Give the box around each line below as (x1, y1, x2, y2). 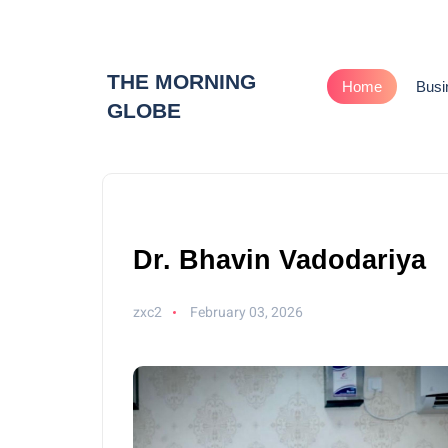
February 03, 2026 (190, 304, 304, 321)
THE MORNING (107, 69, 256, 93)
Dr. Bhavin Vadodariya (133, 245, 426, 276)
